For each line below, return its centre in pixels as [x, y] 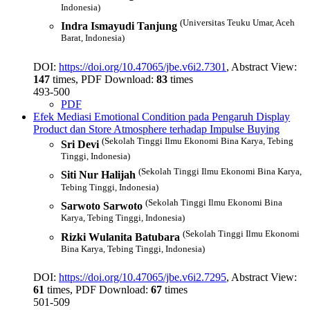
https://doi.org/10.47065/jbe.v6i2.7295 [143, 277]
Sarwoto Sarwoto [102, 206]
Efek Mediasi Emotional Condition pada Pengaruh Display [162, 116]
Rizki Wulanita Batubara [120, 237]
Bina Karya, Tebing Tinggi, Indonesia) [133, 248]
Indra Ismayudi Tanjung [119, 26]
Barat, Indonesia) [93, 38]
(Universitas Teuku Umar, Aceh [237, 22]
